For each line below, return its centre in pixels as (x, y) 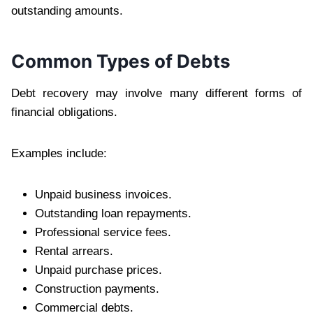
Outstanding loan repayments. (113, 213)
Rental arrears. (74, 251)
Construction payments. (97, 289)
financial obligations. (64, 112)
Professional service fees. (103, 232)
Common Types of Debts (121, 61)
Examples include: (59, 153)
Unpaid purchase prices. (99, 270)
